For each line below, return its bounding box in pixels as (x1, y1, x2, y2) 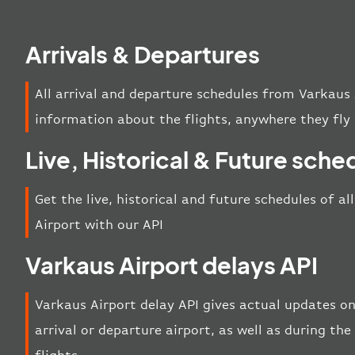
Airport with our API (35, 216, 163, 232)
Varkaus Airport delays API (25, 250, 318, 279)
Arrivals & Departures (25, 39, 260, 68)
